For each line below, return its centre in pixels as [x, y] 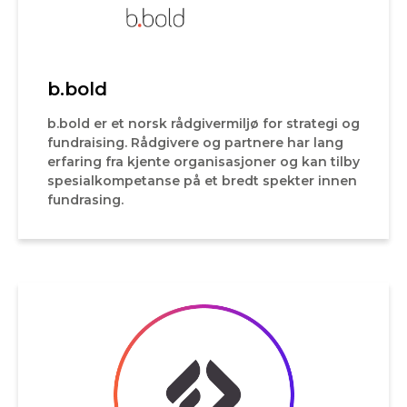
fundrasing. [85, 199]
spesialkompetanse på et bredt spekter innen [202, 180]
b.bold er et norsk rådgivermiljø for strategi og [203, 123]
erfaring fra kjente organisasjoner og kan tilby [203, 161]
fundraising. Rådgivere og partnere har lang [195, 142]
